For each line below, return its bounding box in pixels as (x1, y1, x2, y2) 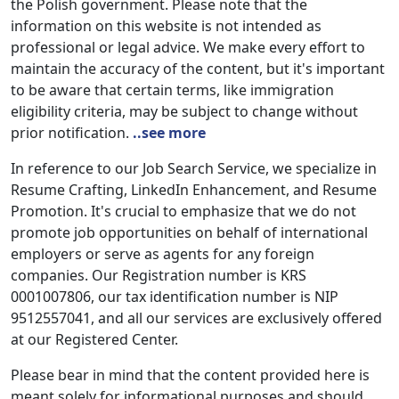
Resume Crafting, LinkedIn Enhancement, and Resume (11, 180, 377, 200)
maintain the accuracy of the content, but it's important (11, 59, 385, 79)
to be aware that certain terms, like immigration (11, 80, 334, 101)
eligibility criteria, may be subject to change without (11, 102, 358, 122)
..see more (133, 123, 206, 143)
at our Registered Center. (11, 330, 178, 350)
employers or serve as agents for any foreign (11, 244, 314, 265)
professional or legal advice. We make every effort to (11, 37, 365, 58)
